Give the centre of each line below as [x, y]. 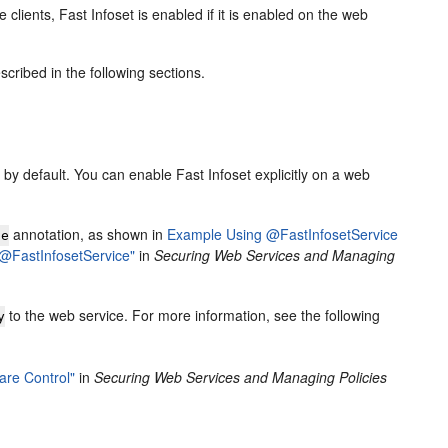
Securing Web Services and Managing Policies [241, 377]
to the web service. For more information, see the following [193, 315]
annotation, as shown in [88, 234]
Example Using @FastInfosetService [283, 234]
